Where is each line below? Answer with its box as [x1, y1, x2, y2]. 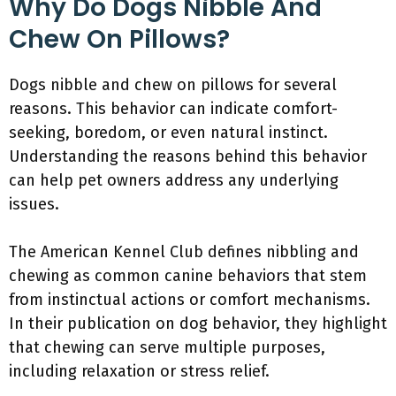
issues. [9, 194, 59, 214]
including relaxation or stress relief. [9, 362, 270, 381]
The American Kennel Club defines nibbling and [9, 242, 359, 262]
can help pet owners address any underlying [9, 171, 339, 190]
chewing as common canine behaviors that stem [9, 266, 367, 286]
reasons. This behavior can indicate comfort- [9, 99, 338, 118]
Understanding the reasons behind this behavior [9, 147, 367, 166]
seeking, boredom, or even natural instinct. [9, 123, 328, 142]
